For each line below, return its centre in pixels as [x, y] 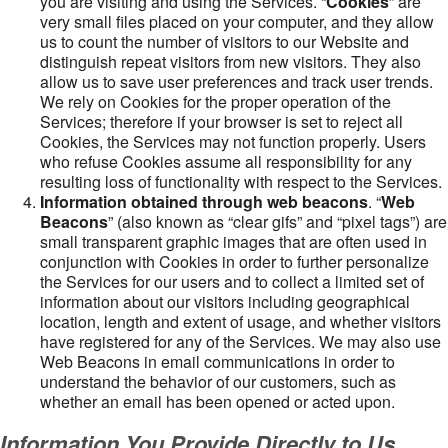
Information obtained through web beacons [204, 201]
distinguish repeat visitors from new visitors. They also [230, 61]
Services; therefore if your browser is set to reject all [221, 121]
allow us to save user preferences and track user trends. [236, 81]
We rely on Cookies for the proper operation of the [215, 101]
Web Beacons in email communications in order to [217, 361]
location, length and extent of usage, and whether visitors [240, 321]
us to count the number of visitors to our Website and [224, 41]
